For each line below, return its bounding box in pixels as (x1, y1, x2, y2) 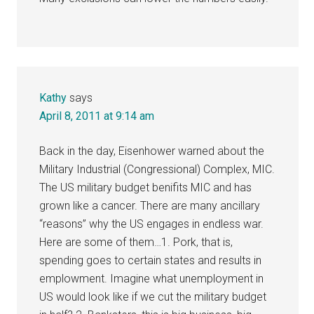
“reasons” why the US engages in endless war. (39, 217, 264, 231)
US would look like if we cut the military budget (39, 289, 267, 303)
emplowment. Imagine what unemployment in (39, 271, 264, 285)
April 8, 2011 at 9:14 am (39, 109, 155, 123)
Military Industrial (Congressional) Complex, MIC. (39, 162, 275, 176)
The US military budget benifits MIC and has (39, 180, 252, 194)
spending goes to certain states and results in (39, 253, 262, 267)
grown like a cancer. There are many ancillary (39, 198, 261, 212)
